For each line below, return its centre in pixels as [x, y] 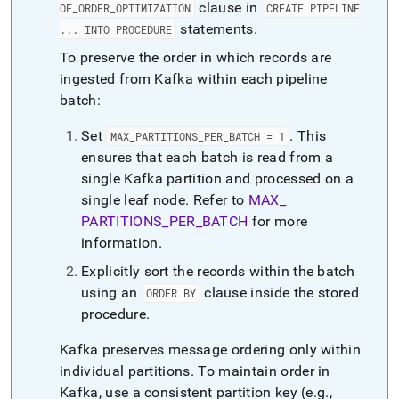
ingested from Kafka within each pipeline [194, 79]
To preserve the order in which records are [196, 57]
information [120, 243]
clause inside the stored [279, 293]
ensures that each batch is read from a [208, 157]
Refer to [219, 200]
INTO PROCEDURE [125, 29]
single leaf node [134, 200]
